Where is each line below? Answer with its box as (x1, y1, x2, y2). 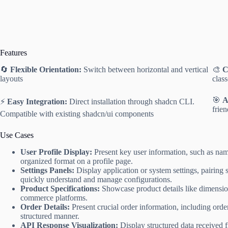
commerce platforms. (20, 193, 88, 202)
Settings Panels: (20, 165, 74, 175)
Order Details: (20, 202, 70, 211)
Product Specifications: (20, 184, 100, 193)
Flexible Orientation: (10, 65, 81, 74)
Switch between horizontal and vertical (81, 65, 208, 74)
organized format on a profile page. (20, 156, 133, 165)
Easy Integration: (7, 97, 67, 106)
